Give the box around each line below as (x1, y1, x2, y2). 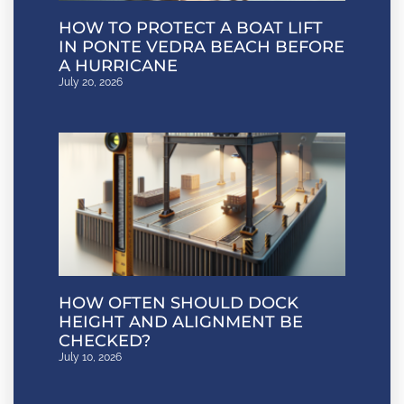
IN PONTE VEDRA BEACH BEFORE (59, 36, 344, 57)
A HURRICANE (59, 55, 178, 76)
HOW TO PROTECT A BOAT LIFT (59, 17, 323, 38)
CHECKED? (59, 330, 151, 351)
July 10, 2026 (59, 350, 122, 363)
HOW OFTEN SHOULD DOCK (59, 292, 298, 313)
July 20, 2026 (59, 75, 123, 88)
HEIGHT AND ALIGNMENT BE (59, 311, 303, 332)
